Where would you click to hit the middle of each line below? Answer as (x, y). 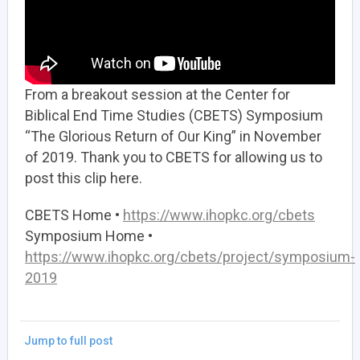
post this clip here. (84, 178)
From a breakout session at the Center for (157, 94)
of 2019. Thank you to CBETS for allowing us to (174, 157)
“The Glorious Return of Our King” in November (173, 136)
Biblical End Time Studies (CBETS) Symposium (174, 115)
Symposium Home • (89, 235)
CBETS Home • (74, 215)
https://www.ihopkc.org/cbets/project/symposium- (190, 256)
